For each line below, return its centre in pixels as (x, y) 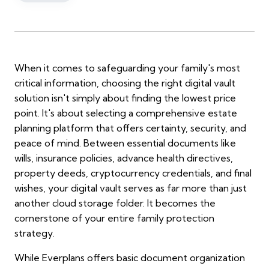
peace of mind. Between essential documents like (125, 143)
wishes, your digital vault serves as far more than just (131, 188)
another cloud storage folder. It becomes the (115, 203)
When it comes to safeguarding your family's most (127, 68)
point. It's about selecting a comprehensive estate (126, 113)
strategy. (35, 233)
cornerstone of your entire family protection (114, 218)
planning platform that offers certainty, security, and (130, 128)
